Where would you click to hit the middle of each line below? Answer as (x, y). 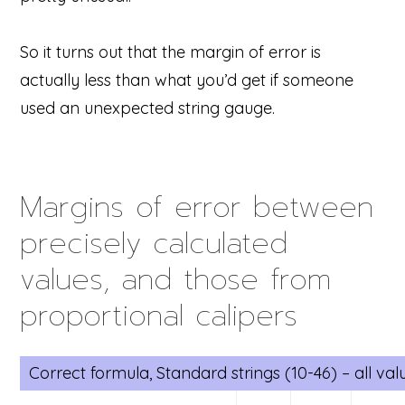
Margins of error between (197, 207)
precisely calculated (154, 243)
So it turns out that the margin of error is (171, 52)
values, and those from (176, 279)
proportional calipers (159, 316)
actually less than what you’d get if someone (187, 80)
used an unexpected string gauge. (148, 108)
